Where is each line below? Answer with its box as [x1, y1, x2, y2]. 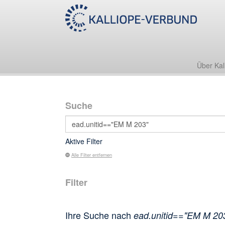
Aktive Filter [65, 136, 102, 146]
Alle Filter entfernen [71, 151, 112, 158]
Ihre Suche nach [65, 208, 134, 221]
